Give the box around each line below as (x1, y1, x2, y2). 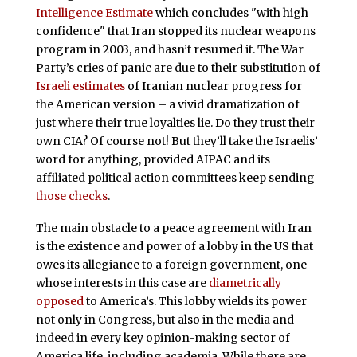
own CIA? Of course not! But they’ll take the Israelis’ (35, 133, 318, 148)
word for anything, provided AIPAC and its (35, 151, 270, 167)
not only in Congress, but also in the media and (35, 312, 294, 327)
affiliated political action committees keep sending (35, 170, 315, 185)
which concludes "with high (152, 5, 308, 20)
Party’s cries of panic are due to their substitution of (35, 60, 320, 75)
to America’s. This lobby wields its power (83, 293, 307, 308)
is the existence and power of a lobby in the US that (35, 238, 313, 253)
